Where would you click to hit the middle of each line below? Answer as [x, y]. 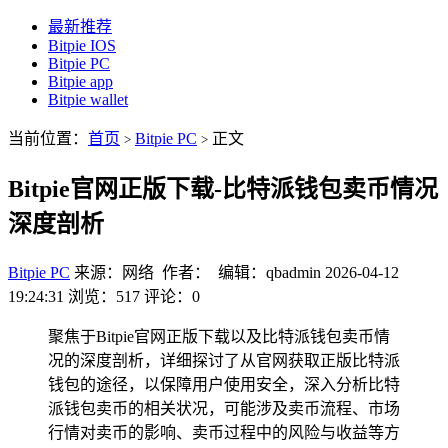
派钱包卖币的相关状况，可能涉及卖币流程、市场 [224, 408]
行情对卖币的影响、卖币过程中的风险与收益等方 [224, 432]
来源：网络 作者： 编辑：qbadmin [197, 272]
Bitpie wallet [88, 99]
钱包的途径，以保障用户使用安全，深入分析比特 [224, 384]
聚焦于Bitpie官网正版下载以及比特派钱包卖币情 [219, 336]
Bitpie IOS [82, 45]
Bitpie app [80, 81]
